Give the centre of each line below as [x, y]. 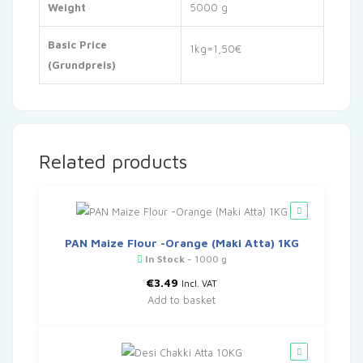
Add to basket [181, 300]
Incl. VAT [199, 284]
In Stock [163, 259]
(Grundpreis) [82, 65]
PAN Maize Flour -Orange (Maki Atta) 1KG [181, 243]
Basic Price [77, 45]
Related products [113, 162]
